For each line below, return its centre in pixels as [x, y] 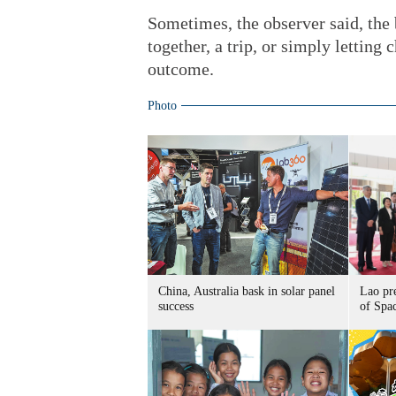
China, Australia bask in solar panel [247, 291]
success [176, 306]
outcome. [181, 69]
